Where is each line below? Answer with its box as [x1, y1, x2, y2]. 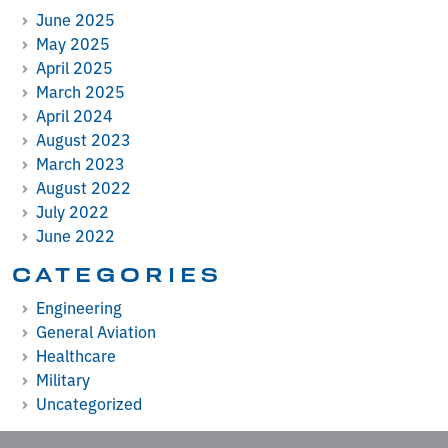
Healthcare [36, 343, 116, 366]
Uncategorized [36, 391, 142, 414]
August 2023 [36, 127, 131, 150]
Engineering [36, 295, 122, 318]
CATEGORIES [12, 263, 223, 286]
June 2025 [36, 7, 115, 30]
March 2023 [36, 151, 125, 174]
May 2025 [36, 31, 110, 54]
